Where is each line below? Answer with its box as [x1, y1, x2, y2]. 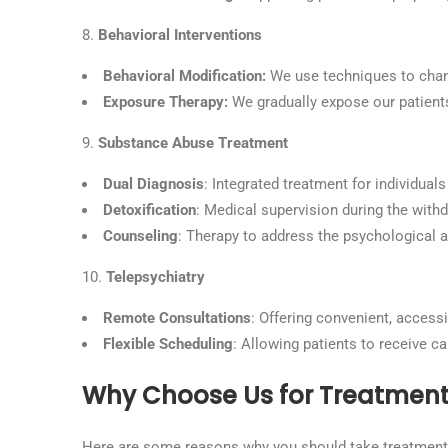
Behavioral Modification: [103, 67, 270, 85]
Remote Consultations [103, 309, 251, 327]
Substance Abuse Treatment [98, 134, 288, 152]
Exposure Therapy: [103, 93, 232, 111]
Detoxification [103, 201, 196, 219]
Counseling [103, 227, 178, 245]
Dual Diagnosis [103, 175, 204, 193]
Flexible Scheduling [103, 335, 233, 353]
